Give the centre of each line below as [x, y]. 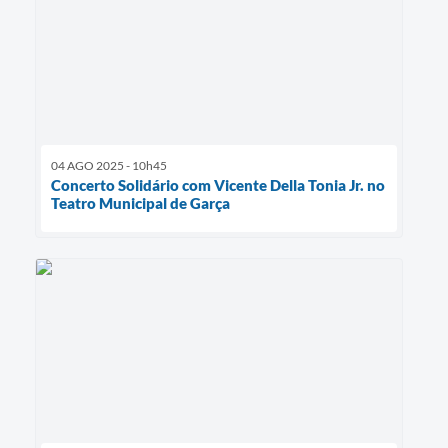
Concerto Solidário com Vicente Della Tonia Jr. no [218, 185]
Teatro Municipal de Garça [140, 203]
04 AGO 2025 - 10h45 [109, 166]
